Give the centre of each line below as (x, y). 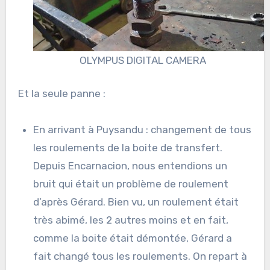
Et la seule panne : (61, 94)
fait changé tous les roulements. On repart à (140, 256)
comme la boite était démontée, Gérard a (133, 238)
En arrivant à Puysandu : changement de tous (143, 130)
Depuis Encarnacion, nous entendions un (130, 166)
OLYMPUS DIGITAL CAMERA (143, 60)
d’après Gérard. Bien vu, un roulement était (136, 202)
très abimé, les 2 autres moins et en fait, (131, 220)
